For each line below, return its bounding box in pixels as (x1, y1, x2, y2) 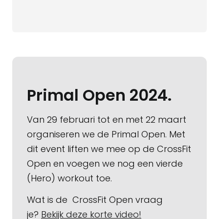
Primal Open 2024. (27, 84, 172, 107)
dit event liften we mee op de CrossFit (27, 143, 191, 155)
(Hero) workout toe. (27, 172, 114, 185)
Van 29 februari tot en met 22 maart (27, 113, 186, 126)
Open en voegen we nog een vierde (27, 157, 183, 170)
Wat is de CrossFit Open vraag (27, 194, 163, 206)
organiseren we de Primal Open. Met (27, 128, 185, 141)
